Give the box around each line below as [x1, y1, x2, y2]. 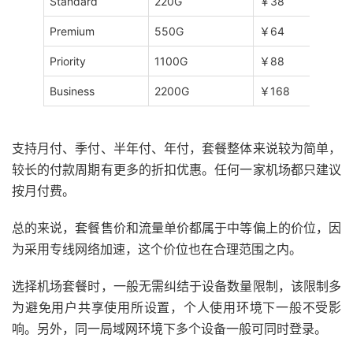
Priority [50, 54, 86, 69]
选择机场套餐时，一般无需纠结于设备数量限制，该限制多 [12, 278, 341, 295]
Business [50, 84, 95, 98]
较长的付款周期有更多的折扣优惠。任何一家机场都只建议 [12, 162, 341, 178]
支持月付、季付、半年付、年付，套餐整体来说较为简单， [12, 140, 341, 157]
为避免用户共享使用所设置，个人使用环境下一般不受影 [12, 299, 341, 316]
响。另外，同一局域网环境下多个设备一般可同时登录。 [12, 321, 327, 337]
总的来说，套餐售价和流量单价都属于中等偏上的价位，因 [12, 220, 341, 236]
